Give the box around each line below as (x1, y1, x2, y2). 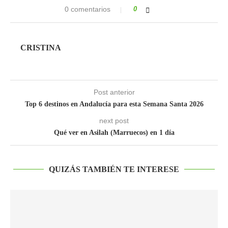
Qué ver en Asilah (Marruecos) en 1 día (53, 129, 175, 136)
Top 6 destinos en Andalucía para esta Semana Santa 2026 (24, 100, 204, 108)
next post (99, 117, 129, 125)
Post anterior (93, 88, 135, 96)
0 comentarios (65, 5, 110, 13)
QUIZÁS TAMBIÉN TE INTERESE (49, 165, 179, 174)
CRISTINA (20, 43, 61, 52)
